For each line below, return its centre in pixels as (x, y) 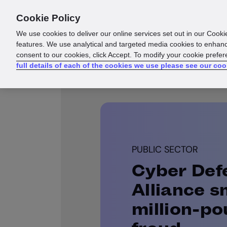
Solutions (172, 18)
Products (119, 18)
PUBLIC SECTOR (165, 149)
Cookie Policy (48, 18)
